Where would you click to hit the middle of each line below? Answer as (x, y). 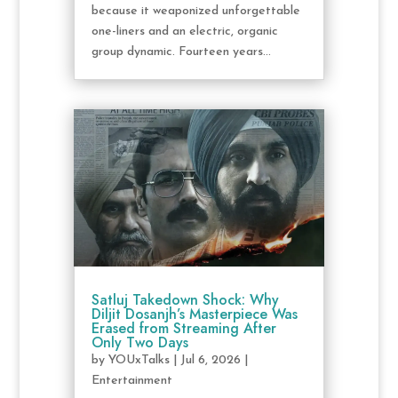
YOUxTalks (139, 360)
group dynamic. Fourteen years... (181, 52)
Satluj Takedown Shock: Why (185, 299)
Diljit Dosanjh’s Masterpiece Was (194, 314)
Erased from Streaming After (183, 328)
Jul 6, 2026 (210, 360)
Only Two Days (139, 342)
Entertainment (131, 380)
